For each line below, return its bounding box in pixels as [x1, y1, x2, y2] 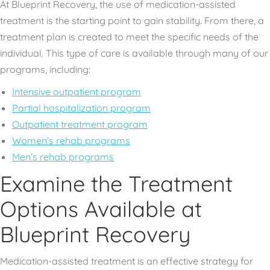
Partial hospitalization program [12, 102, 151, 114]
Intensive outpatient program [12, 86, 141, 98]
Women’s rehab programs [12, 134, 130, 146]
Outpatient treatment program [12, 118, 148, 130]
